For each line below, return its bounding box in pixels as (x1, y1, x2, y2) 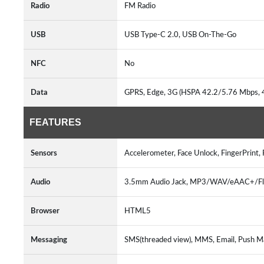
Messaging (31, 236, 67, 244)
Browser (31, 207, 60, 215)
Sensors (31, 149, 57, 157)
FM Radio (124, 2, 159, 10)
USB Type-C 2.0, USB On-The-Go (124, 31, 240, 39)
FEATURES (29, 117, 81, 127)
